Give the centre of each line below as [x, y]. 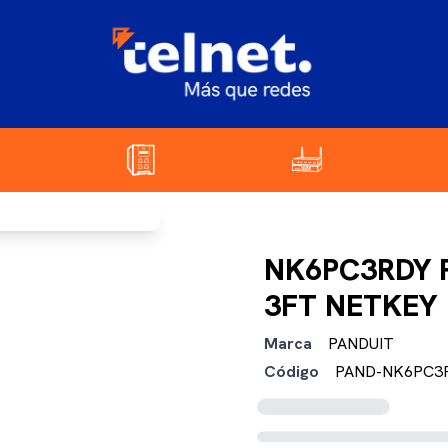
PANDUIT [361, 343]
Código [291, 371]
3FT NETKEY [350, 305]
